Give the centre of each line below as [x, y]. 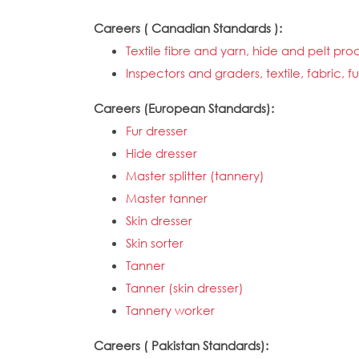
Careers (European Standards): [186, 108]
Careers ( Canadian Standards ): [190, 28]
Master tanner [167, 198]
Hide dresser [161, 153]
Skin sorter [155, 243]
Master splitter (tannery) [195, 175]
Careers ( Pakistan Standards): [183, 345]
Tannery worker [170, 310]
